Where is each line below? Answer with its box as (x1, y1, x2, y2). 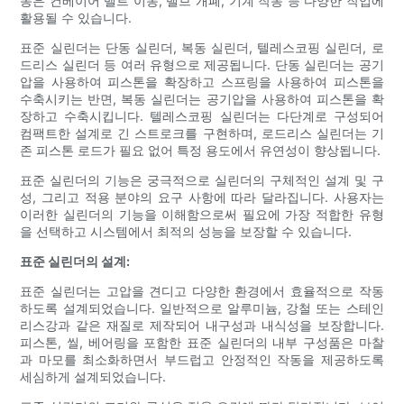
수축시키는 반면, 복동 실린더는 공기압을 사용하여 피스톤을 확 (20, 91, 384, 107)
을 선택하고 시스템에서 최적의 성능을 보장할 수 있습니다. (20, 224, 353, 240)
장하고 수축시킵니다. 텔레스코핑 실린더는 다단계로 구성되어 (20, 108, 384, 124)
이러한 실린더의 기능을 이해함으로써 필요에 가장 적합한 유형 (20, 207, 384, 223)
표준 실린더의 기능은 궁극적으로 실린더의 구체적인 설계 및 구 (20, 172, 384, 188)
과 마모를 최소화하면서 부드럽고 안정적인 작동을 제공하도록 (20, 352, 384, 368)
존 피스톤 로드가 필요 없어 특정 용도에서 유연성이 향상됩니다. (20, 142, 381, 159)
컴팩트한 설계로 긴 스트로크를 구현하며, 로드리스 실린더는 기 (20, 125, 384, 142)
